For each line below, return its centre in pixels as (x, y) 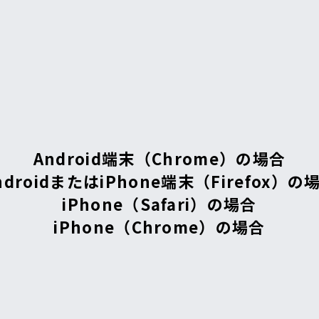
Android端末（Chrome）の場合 (159, 158)
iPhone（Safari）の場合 (159, 204)
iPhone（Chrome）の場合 (159, 227)
